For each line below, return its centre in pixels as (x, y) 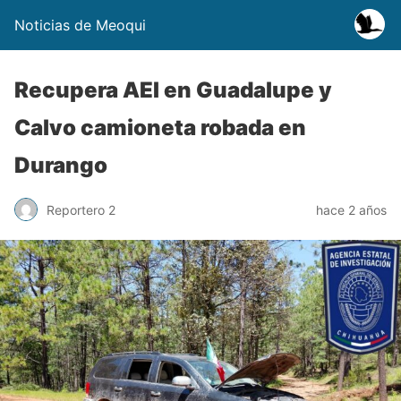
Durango (61, 165)
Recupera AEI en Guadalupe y (173, 90)
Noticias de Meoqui (80, 25)
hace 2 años (351, 209)
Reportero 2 (81, 209)
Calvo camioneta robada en (160, 128)
